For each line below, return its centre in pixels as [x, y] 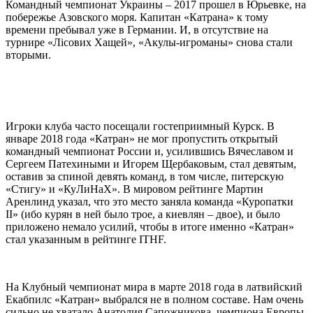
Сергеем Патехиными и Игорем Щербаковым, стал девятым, [151, 163]
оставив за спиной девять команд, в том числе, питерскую [145, 176]
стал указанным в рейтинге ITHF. [86, 239]
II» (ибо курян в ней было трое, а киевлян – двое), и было [143, 214]
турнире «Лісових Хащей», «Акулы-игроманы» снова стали [149, 42]
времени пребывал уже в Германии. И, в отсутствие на [137, 29]
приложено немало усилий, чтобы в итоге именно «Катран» [150, 226]
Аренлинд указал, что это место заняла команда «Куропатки [150, 201]
